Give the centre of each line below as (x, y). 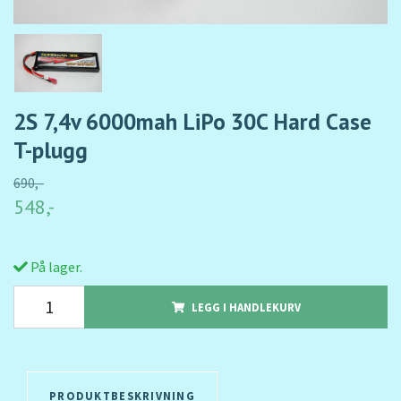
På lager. (55, 267)
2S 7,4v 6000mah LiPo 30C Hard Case (192, 122)
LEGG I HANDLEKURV (246, 307)
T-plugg (51, 150)
